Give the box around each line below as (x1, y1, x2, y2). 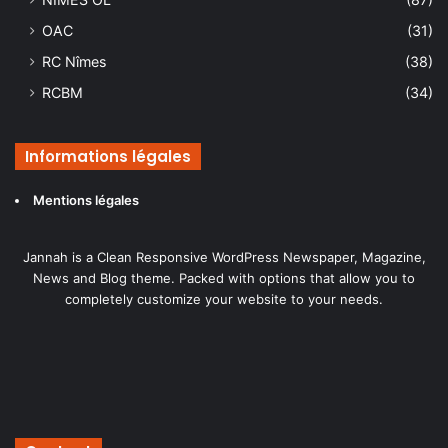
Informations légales (25, 145, 191, 167)
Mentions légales (33, 191, 142, 208)
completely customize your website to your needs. (65, 290, 383, 307)
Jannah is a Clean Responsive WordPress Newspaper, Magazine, (22, 248, 426, 265)
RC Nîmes (42, 52, 106, 70)
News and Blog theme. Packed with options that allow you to (33, 269, 415, 286)
